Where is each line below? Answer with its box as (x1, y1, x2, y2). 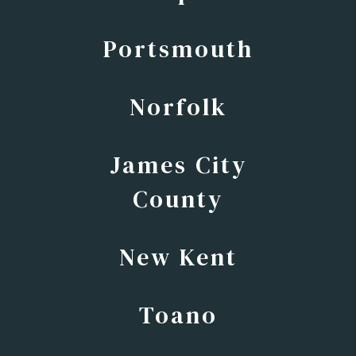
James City (109, 148, 247, 181)
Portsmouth (103, 32, 253, 65)
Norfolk (129, 90, 227, 123)
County (133, 182, 223, 215)
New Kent (118, 240, 238, 273)
